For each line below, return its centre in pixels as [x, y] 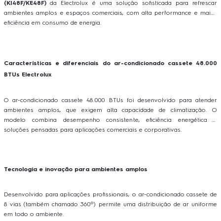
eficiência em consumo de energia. [53, 23]
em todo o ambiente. [34, 214]
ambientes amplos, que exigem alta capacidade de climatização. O [110, 110]
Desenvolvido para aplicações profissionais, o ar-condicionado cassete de [110, 194]
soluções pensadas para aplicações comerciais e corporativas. [93, 129]
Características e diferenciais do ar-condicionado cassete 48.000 [110, 63]
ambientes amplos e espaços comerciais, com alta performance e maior [110, 13]
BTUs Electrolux [28, 75]
